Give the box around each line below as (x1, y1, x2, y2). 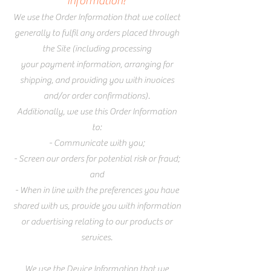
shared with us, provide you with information (13, 201, 181, 212)
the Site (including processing (42, 44, 151, 54)
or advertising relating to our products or (21, 217, 172, 227)
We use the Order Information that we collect (13, 12, 180, 23)
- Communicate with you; (49, 138, 145, 149)
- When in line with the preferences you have (15, 185, 179, 196)
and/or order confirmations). (44, 91, 150, 102)
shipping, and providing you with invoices (19, 75, 174, 86)
